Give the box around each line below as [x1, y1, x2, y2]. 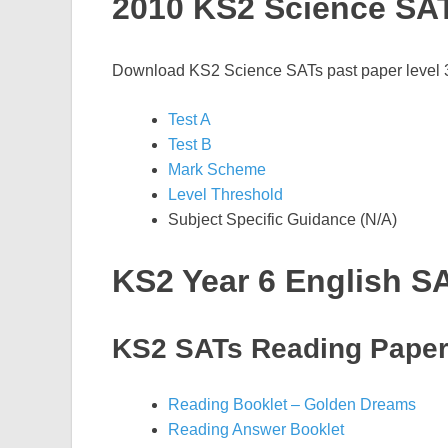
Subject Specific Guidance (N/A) [168, 210, 397, 228]
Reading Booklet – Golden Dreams [168, 395, 416, 413]
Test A [168, 110, 211, 128]
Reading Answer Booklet [168, 420, 344, 438]
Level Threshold [168, 185, 283, 203]
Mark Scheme [168, 160, 266, 178]
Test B [168, 135, 212, 153]
